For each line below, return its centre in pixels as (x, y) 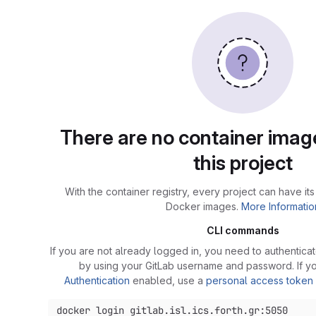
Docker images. (203, 206)
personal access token (259, 280)
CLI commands (243, 230)
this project (243, 163)
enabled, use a (168, 280)
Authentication (97, 280)
